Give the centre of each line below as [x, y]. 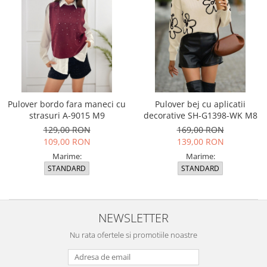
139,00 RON [200, 142]
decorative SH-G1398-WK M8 [200, 115]
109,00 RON [67, 142]
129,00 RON [67, 130]
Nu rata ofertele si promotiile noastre [133, 235]
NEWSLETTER [133, 218]
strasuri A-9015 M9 [67, 115]
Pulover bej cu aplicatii [200, 104]
